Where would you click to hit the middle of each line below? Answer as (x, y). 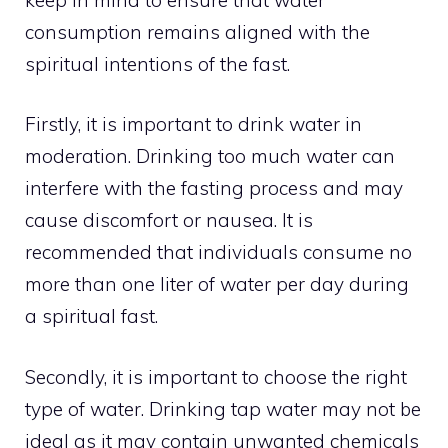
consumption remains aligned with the (197, 31)
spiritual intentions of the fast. (157, 63)
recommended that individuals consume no (218, 252)
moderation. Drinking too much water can (210, 156)
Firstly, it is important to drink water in (193, 124)
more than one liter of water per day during (217, 284)
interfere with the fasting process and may (214, 188)
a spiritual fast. (91, 316)
